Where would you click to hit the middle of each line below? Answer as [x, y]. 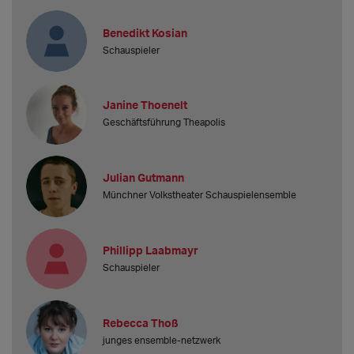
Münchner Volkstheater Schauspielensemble [200, 195]
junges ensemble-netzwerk [162, 340]
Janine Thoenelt [145, 105]
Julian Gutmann [144, 178]
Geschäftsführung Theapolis [164, 122]
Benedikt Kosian [145, 32]
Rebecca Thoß [141, 322]
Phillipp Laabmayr [151, 250]
